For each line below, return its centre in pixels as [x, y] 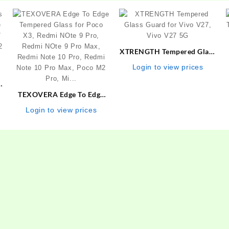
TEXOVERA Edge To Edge [61, 94]
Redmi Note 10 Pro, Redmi [61, 137]
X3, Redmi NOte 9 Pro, [61, 116]
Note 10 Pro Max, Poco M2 [61, 148]
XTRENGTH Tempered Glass [168, 51]
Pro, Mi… [61, 158]
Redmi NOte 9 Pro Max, [61, 126]
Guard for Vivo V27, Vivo [168, 62]
